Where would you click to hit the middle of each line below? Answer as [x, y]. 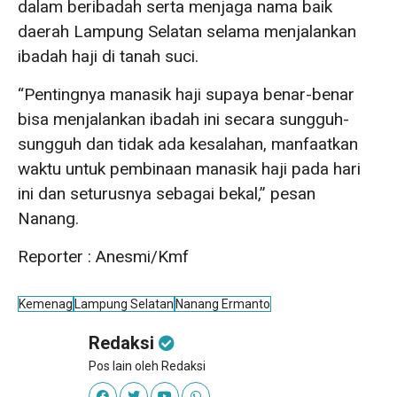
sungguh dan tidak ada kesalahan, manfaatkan [188, 144]
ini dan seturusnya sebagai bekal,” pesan [167, 193]
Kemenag [46, 304]
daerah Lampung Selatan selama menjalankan [187, 31]
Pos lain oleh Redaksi [147, 366]
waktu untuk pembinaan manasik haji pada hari [189, 168]
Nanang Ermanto [223, 304]
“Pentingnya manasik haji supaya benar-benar [186, 94]
